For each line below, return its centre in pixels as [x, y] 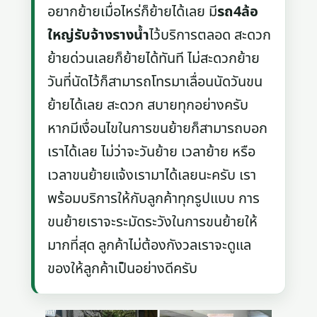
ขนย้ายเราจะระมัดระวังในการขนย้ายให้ [153, 222]
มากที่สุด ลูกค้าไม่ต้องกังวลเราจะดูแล [150, 245]
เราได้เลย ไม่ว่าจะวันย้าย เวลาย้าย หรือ [152, 152]
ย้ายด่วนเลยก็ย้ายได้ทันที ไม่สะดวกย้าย [154, 58]
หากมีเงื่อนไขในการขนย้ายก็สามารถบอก [158, 128]
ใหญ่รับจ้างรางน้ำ [99, 35]
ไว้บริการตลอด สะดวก [211, 35]
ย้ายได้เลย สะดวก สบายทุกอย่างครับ [148, 105]
